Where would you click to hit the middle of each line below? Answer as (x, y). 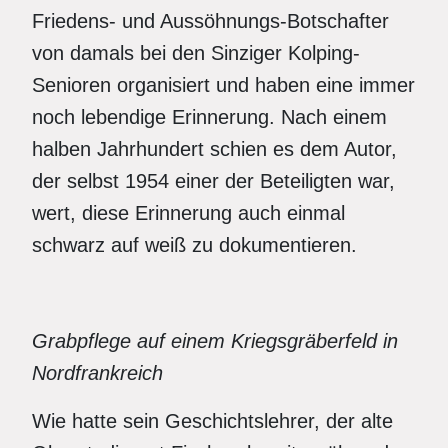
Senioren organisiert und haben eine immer (223, 85)
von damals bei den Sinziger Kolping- (196, 53)
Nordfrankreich (97, 373)
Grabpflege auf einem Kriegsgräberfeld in (215, 341)
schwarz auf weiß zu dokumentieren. (194, 245)
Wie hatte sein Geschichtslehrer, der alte (212, 421)
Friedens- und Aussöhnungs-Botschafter (210, 21)
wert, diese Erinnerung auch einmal (188, 213)
